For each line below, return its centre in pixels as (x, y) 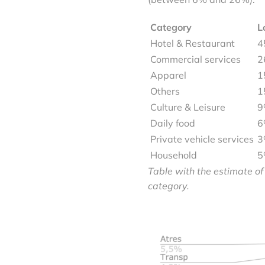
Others (165, 91)
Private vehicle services (202, 139)
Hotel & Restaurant (193, 43)
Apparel (168, 75)
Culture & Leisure (188, 107)
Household (174, 155)
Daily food (173, 123)
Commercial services (195, 59)
